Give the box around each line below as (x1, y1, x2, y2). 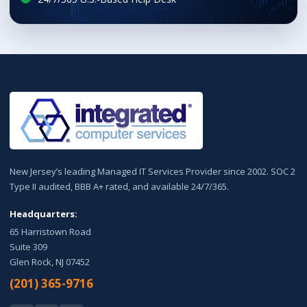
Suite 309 (10, 241, 48, 254)
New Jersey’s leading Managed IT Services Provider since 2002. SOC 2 (10, 165, 296, 178)
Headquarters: (10, 208, 78, 221)
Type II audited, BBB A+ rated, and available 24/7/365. (10, 180, 230, 193)
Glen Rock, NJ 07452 (10, 256, 90, 269)
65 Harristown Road (10, 225, 92, 238)
